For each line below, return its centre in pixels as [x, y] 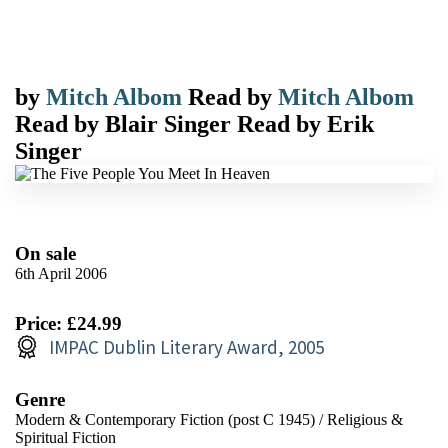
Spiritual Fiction [65, 437]
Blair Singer [168, 123]
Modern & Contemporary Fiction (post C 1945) [165, 419]
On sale [45, 253]
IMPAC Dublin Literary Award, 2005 [186, 346]
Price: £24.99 [68, 323]
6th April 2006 [61, 273]
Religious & [365, 419]
